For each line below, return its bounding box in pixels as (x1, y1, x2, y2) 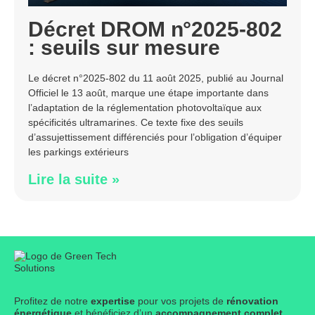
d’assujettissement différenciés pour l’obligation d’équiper (28, 131, 282, 143)
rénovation (226, 295, 278, 307)
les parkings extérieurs (28, 146, 129, 158)
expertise (91, 295, 135, 307)
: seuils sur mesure (28, 36, 221, 60)
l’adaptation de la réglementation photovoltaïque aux (28, 102, 262, 114)
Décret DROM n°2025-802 (28, 18, 283, 41)
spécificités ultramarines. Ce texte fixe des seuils (28, 117, 243, 129)
